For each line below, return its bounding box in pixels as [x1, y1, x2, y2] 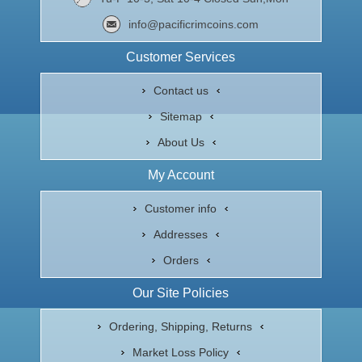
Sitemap [159, 110, 202, 124]
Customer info [145, 202, 217, 216]
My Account [147, 168, 214, 183]
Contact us [153, 84, 208, 98]
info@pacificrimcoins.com [128, 18, 259, 32]
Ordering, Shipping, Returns [109, 320, 253, 334]
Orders [162, 254, 199, 267]
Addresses [154, 228, 208, 242]
